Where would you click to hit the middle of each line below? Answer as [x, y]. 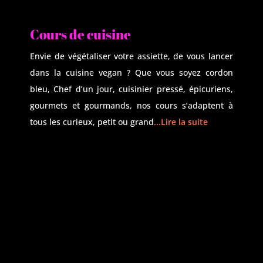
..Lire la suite [182, 122]
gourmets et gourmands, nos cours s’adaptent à [131, 105]
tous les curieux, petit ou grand [92, 122]
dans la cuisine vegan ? [82, 73]
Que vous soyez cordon [184, 73]
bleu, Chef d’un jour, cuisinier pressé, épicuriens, [131, 89]
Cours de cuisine [81, 34]
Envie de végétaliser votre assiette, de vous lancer [131, 56]
